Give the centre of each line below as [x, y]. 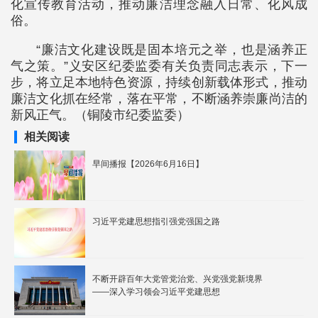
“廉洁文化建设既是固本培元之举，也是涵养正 [172, 50]
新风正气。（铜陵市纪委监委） [100, 115]
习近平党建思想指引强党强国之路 [156, 221]
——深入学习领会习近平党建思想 [156, 292]
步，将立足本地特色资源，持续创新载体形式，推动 [159, 82]
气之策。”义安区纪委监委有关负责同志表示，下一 [159, 66]
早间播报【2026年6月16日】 [148, 164]
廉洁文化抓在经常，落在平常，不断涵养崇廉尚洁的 [159, 99]
